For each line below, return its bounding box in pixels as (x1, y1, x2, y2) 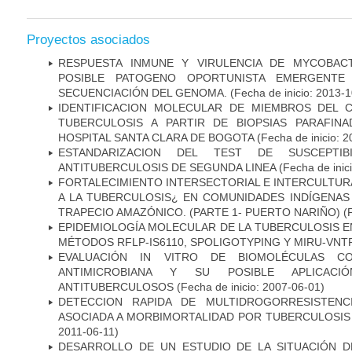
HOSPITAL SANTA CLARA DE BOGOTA (58, 130, 254, 144)
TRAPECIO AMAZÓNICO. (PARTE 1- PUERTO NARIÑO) (58, 205, 343, 218)
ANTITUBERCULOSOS (58, 280, 174, 293)
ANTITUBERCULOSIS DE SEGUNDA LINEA (58, 160, 276, 174)
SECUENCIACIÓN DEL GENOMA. (58, 86, 230, 99)
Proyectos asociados (27, 31, 150, 47)
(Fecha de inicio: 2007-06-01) (174, 280, 324, 293)
